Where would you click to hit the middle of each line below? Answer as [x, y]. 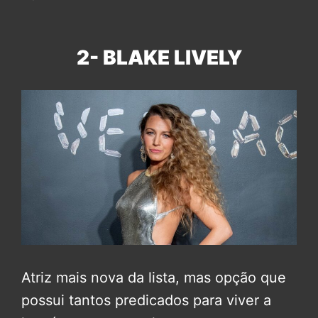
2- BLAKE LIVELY [159, 58]
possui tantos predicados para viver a [146, 301]
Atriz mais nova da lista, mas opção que [154, 278]
